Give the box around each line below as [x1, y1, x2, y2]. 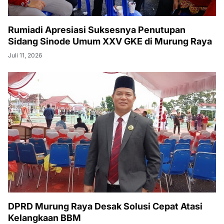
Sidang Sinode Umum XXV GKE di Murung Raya [8, 36, 212, 47]
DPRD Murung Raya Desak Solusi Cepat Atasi [8, 201, 202, 212]
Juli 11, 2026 [8, 51, 42, 59]
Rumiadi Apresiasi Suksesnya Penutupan [8, 24, 185, 35]
